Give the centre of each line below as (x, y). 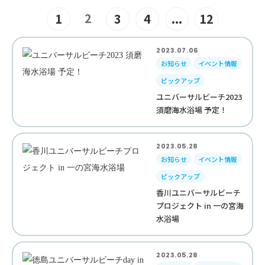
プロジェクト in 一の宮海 (200, 206)
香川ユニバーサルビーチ (199, 193)
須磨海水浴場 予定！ (192, 110)
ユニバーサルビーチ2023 (199, 97)
